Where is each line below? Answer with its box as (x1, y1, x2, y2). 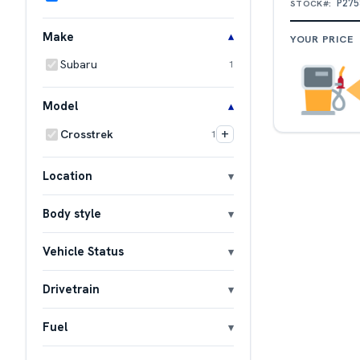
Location (43, 168, 92, 184)
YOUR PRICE (290, 33, 354, 47)
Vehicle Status (43, 243, 124, 260)
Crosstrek (60, 126, 113, 141)
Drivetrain (43, 281, 100, 297)
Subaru (60, 56, 97, 72)
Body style (43, 206, 101, 222)
